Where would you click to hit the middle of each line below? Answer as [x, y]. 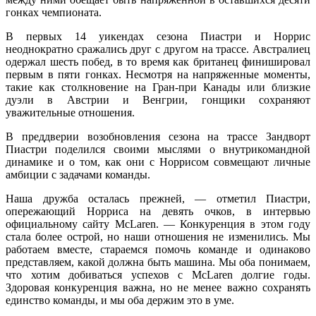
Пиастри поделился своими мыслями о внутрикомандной [158, 150]
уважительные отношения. [70, 113]
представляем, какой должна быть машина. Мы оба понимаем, [158, 262]
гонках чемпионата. [54, 13]
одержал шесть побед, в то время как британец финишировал [158, 62]
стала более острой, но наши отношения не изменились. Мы [158, 237]
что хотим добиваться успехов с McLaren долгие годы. [158, 275]
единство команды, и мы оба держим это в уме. [120, 300]
